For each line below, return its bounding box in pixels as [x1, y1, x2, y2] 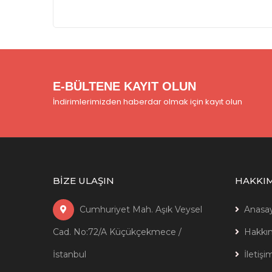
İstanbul [53, 249, 86, 260]
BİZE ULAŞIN [53, 175, 114, 186]
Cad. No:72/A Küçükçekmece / [53, 226, 182, 237]
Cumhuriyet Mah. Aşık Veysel [77, 204, 202, 215]
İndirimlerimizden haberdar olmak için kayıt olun [53, 96, 242, 107]
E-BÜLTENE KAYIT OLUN [53, 80, 196, 93]
